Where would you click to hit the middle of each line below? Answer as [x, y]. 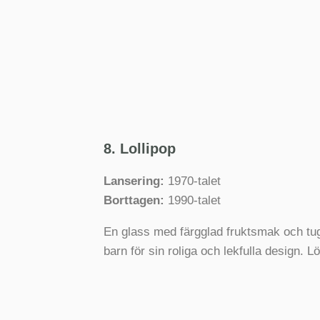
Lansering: [134, 181]
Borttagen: [134, 200]
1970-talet [192, 181]
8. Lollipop [139, 148]
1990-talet [192, 200]
